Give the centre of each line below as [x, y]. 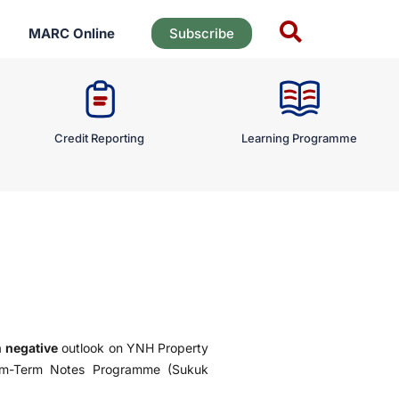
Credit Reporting [100, 138]
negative [32, 348]
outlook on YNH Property [134, 348]
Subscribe [201, 33]
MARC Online [71, 33]
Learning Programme [299, 138]
